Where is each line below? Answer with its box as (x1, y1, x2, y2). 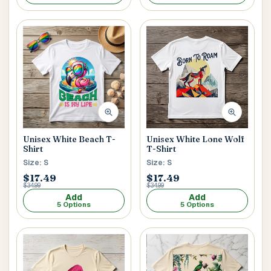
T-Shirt (146, 143, 176, 154)
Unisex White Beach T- (23, 133, 116, 145)
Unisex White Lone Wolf (146, 133, 244, 145)
